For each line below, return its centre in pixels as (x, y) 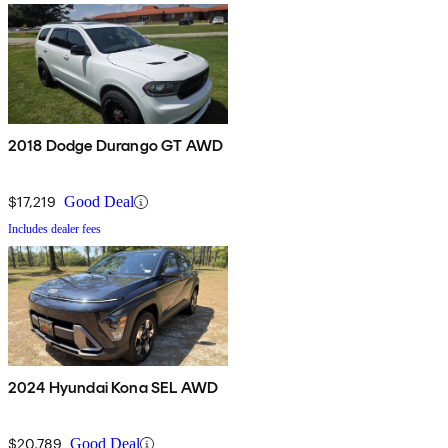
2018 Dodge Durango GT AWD (115, 146)
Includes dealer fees (54, 229)
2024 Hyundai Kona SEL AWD (113, 388)
